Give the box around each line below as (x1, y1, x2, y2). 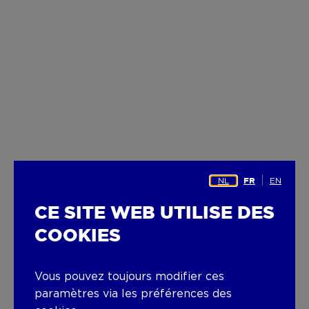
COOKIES (34, 228, 121, 244)
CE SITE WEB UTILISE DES (34, 205, 275, 221)
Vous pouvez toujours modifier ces (34, 270, 224, 282)
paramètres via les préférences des (34, 288, 232, 299)
